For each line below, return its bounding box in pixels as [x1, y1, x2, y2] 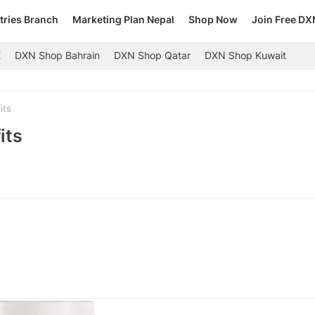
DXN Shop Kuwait [205, 49, 286, 61]
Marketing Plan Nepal [72, 13, 174, 25]
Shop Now [188, 13, 238, 25]
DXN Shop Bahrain [15, 49, 100, 61]
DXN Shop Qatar [114, 49, 191, 61]
